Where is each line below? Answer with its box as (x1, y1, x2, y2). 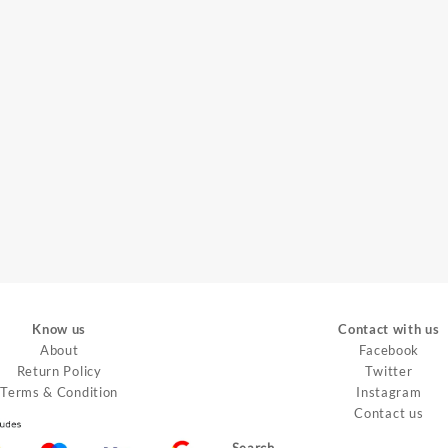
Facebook (358, 341, 420, 358)
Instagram (356, 383, 422, 400)
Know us (32, 320, 87, 337)
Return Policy (16, 362, 102, 379)
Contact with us (338, 320, 440, 337)
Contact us (354, 404, 424, 421)
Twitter (365, 362, 413, 379)
